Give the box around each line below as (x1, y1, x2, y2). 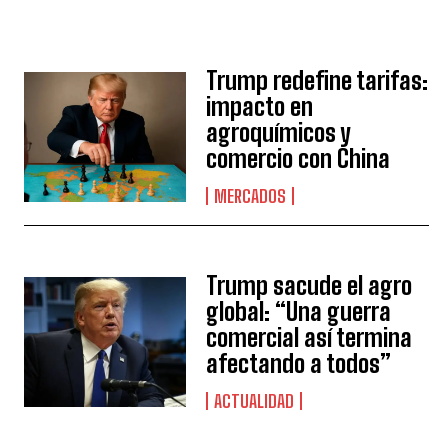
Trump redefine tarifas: (206, 66, 429, 95)
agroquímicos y (206, 118, 352, 147)
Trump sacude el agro (206, 271, 413, 300)
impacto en (206, 92, 314, 121)
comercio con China (206, 144, 391, 173)
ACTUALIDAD (214, 390, 295, 412)
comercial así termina (206, 323, 413, 352)
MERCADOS (214, 185, 287, 207)
